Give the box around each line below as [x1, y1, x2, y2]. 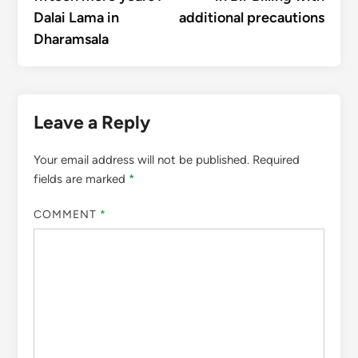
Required [252, 152, 300, 167]
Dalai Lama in [33, 8, 119, 26]
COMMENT [33, 208, 101, 222]
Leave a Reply [33, 110, 150, 133]
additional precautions [179, 8, 325, 26]
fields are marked [33, 171, 129, 186]
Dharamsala [33, 30, 109, 48]
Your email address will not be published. [33, 152, 249, 167]
